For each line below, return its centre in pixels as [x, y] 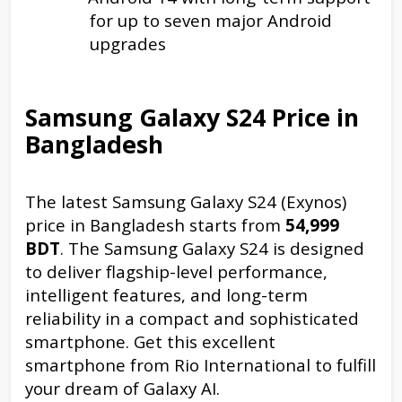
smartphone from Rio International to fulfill [201, 364]
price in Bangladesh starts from [155, 224]
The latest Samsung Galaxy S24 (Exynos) [186, 201]
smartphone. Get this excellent [150, 341]
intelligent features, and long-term [166, 294]
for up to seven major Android [211, 20]
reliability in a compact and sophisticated [192, 318]
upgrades [128, 43]
